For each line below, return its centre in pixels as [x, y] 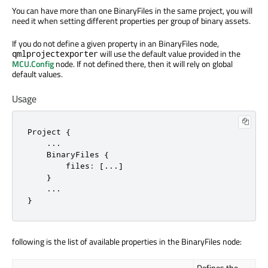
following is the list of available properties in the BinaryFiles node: [127, 241]
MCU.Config [33, 64]
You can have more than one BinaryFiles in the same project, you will [132, 11]
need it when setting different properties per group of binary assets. [131, 21]
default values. [37, 74]
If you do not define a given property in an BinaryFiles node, [115, 44]
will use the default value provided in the [169, 54]
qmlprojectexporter [55, 54]
